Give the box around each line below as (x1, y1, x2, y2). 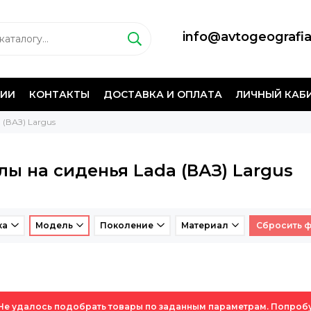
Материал (180, 219, 228, 230)
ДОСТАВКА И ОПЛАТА (103, 87, 222, 101)
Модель (35, 219, 73, 230)
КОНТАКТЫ (29, 87, 90, 101)
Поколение (100, 219, 153, 230)
